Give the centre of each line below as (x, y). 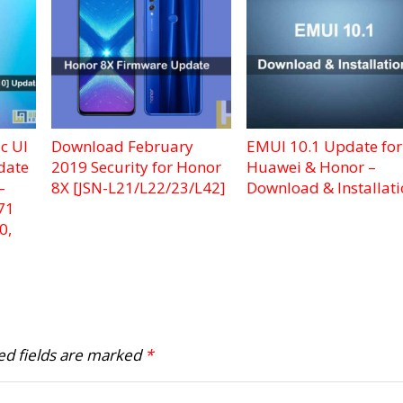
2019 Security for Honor (137, 167)
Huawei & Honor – (311, 167)
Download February (123, 147)
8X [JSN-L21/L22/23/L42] (139, 188)
